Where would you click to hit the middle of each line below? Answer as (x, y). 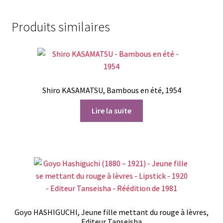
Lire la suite (111, 110)
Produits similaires (60, 27)
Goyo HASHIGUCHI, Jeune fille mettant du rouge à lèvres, (111, 212)
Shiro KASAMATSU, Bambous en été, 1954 (111, 90)
